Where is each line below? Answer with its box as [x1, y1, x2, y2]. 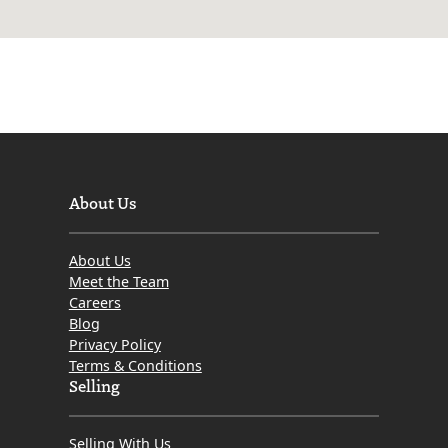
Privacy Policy [68, 335, 161, 355]
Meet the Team [68, 272, 169, 292]
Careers [68, 293, 121, 313]
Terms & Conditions [68, 356, 202, 376]
